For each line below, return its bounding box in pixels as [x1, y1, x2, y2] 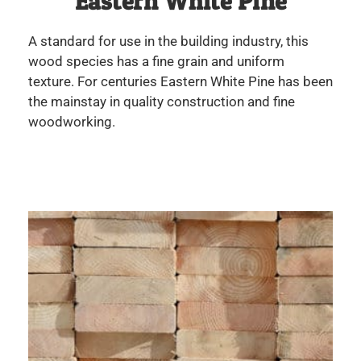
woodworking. [28, 114, 115, 131]
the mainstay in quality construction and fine [28, 93, 295, 110]
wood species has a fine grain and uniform [28, 53, 284, 70]
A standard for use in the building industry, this [28, 33, 309, 50]
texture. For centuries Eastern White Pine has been [28, 73, 333, 90]
